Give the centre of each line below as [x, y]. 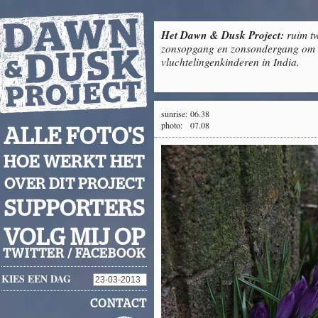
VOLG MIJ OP [74, 238]
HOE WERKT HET [74, 163]
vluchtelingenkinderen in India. [230, 62]
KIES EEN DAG [36, 279]
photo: [172, 125]
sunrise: [174, 114]
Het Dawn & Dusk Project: [223, 35]
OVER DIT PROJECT [74, 184]
